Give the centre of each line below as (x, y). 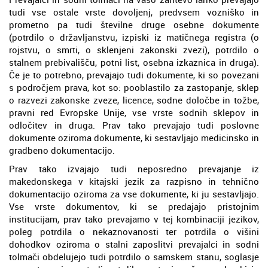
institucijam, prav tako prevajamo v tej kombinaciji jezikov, (134, 219)
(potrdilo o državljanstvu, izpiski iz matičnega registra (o (134, 37)
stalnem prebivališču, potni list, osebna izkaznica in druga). (134, 62)
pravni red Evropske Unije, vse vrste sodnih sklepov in (134, 112)
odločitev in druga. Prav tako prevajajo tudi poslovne (134, 125)
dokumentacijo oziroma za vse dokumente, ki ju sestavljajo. (134, 194)
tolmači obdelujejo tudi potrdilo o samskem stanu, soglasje (134, 256)
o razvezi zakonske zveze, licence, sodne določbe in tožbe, (134, 100)
